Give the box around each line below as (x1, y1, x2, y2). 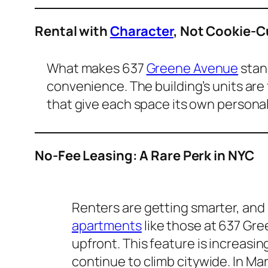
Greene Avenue (146, 59, 239, 78)
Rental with (35, 22, 110, 41)
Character (109, 22, 173, 41)
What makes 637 (47, 59, 147, 78)
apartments (71, 217, 142, 235)
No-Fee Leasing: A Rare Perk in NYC (35, 147, 254, 165)
